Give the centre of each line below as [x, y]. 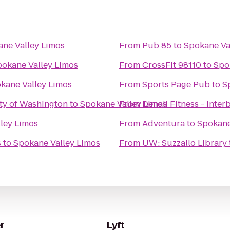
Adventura [164, 123]
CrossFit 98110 [172, 65]
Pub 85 [157, 45]
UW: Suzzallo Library [185, 143]
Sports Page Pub [176, 84]
